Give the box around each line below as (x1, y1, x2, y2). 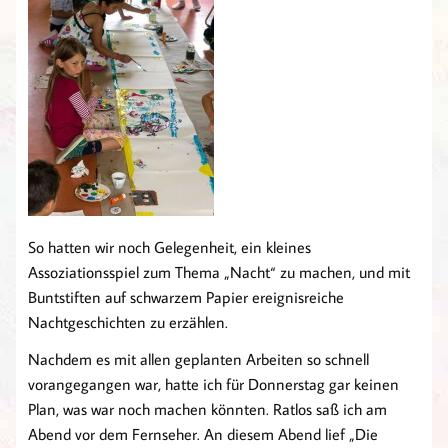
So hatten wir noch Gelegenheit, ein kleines (28, 237, 311, 258)
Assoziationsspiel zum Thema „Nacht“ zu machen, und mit (28, 262, 410, 283)
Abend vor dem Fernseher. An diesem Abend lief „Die (28, 424, 378, 445)
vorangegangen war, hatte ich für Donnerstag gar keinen (28, 374, 399, 395)
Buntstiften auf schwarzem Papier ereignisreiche (28, 287, 344, 308)
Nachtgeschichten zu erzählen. (28, 312, 228, 333)
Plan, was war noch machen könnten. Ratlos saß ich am (28, 399, 387, 420)
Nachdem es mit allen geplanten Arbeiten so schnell (28, 349, 369, 370)
